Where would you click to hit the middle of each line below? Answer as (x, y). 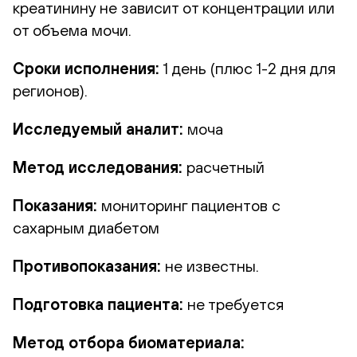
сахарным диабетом (86, 227)
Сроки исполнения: (86, 68)
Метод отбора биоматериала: (129, 342)
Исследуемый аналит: (98, 128)
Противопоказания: (87, 265)
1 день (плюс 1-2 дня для (249, 68)
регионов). (50, 90)
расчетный (226, 167)
